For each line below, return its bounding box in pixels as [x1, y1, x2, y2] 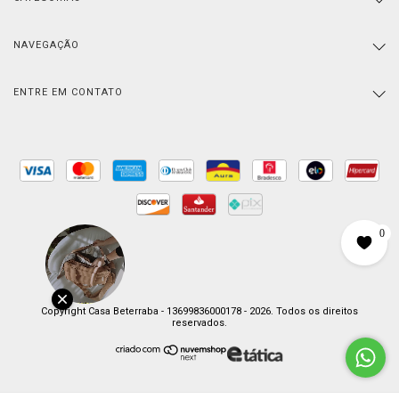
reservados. [172, 316, 227, 329]
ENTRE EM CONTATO [13, 85, 123, 98]
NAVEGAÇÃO [13, 38, 79, 51]
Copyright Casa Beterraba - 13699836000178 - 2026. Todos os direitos [41, 305, 358, 317]
